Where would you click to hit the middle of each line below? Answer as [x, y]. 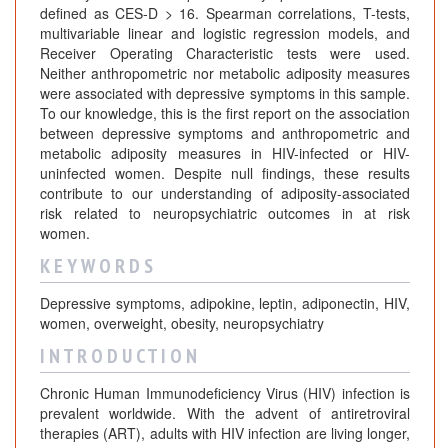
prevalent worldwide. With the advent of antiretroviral [225, 413]
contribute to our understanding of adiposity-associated [225, 193]
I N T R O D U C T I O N [118, 356]
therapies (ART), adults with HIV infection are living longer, [225, 433]
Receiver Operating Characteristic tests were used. [225, 53]
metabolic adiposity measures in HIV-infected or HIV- [225, 153]
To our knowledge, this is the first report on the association [225, 113]
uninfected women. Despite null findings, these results [225, 173]
